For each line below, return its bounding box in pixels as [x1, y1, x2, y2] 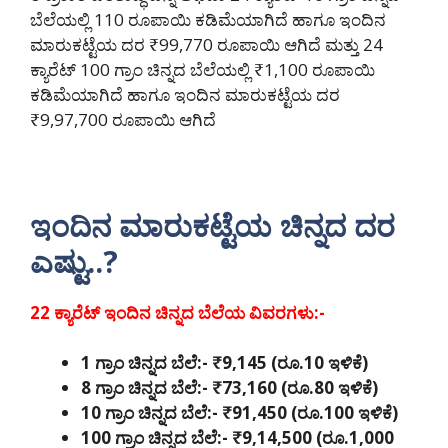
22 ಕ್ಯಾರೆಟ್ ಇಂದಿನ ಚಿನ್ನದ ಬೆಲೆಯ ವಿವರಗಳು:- [30, 300, 329, 324]
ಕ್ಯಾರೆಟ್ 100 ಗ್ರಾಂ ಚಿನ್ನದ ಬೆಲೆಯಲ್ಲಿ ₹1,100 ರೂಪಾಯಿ [30, 57, 375, 81]
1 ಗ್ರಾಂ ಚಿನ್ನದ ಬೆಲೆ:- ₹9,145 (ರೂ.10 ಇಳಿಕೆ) [81, 351, 368, 375]
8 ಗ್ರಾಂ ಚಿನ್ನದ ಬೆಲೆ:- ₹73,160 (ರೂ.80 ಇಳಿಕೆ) [81, 376, 378, 400]
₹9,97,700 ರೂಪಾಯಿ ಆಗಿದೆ [30, 107, 216, 131]
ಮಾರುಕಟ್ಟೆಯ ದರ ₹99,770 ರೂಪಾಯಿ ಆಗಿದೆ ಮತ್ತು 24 [30, 32, 383, 56]
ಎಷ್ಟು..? [30, 240, 118, 282]
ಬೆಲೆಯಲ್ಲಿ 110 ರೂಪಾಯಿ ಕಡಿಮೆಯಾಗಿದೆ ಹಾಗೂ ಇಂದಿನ [30, 7, 386, 31]
